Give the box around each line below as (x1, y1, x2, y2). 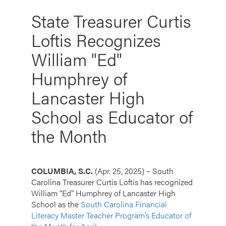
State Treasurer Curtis (31, 8, 191, 33)
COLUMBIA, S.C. (31, 164, 95, 177)
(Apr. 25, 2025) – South (95, 164, 174, 177)
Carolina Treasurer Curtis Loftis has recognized (31, 176, 193, 188)
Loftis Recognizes (31, 27, 161, 52)
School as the (31, 198, 81, 210)
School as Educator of (31, 104, 193, 129)
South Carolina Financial (81, 198, 167, 210)
